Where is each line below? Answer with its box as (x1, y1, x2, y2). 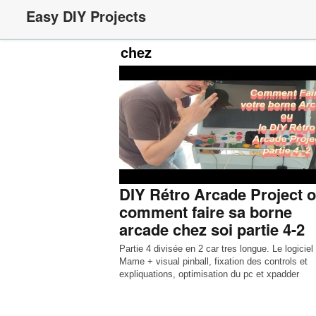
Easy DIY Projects (26, 6, 146, 26)
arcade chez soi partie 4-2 (119, 218, 305, 241)
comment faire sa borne (119, 200, 292, 223)
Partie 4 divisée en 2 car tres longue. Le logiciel (119, 243, 313, 254)
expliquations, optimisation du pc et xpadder (119, 269, 299, 279)
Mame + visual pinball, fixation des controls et (119, 256, 308, 267)
